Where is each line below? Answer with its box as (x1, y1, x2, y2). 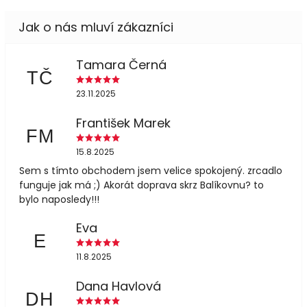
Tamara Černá (75, 56, 167, 74)
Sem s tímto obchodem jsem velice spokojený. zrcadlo (19, 163, 282, 177)
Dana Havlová (75, 278, 161, 295)
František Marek (75, 114, 171, 132)
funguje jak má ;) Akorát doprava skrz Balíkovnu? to (19, 177, 264, 192)
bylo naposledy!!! (19, 192, 99, 206)
